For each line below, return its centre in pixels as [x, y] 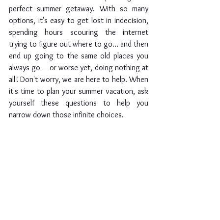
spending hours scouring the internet [79, 32]
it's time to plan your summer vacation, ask [79, 91]
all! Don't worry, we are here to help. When [79, 80]
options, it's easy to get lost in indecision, [79, 21]
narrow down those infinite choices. [66, 115]
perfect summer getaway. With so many [79, 9]
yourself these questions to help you [79, 103]
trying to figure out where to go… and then [79, 44]
